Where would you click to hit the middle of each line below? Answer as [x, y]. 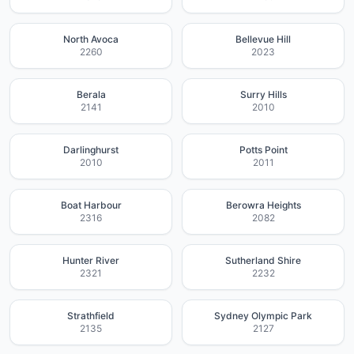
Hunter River [91, 260]
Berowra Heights [263, 205]
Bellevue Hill [263, 39]
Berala [91, 94]
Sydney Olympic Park [263, 316]
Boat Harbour [91, 205]
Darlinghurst [91, 150]
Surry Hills [263, 94]
